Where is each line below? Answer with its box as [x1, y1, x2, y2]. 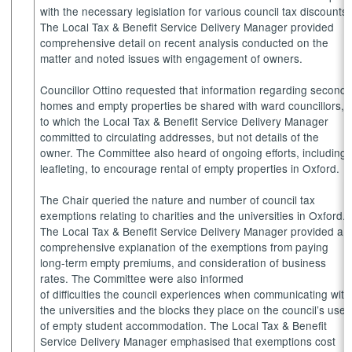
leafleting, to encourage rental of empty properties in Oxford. [40, 159, 343, 176]
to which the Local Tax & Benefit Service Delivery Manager [40, 112, 329, 129]
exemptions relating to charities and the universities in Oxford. [40, 207, 346, 223]
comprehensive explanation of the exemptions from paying [40, 238, 329, 255]
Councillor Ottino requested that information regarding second [40, 81, 347, 97]
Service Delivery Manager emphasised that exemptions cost [40, 332, 336, 349]
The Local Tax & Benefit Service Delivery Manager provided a [40, 222, 344, 239]
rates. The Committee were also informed [40, 269, 244, 286]
